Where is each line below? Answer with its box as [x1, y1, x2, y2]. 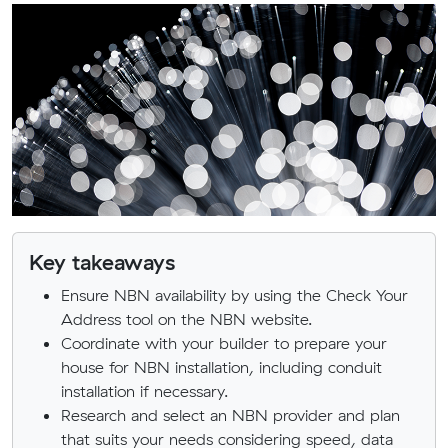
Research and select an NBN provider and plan [61, 405, 400, 425]
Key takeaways [29, 248, 175, 275]
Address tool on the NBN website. [61, 309, 312, 329]
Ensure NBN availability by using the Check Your [61, 285, 408, 305]
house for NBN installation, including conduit [61, 357, 382, 377]
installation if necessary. [61, 381, 228, 401]
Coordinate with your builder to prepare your [61, 333, 387, 353]
